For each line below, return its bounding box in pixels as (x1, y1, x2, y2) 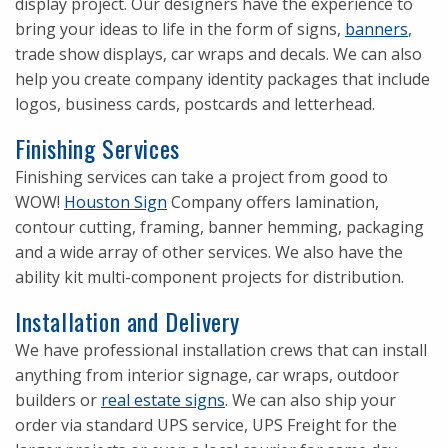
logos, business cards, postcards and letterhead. (15, 93, 375, 115)
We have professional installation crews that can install (15, 339, 427, 361)
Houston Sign (64, 191, 167, 213)
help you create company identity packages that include (15, 68, 430, 90)
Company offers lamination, (167, 191, 379, 213)
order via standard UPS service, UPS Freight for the (15, 414, 397, 436)
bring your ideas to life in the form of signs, (15, 18, 345, 40)
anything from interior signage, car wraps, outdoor (15, 364, 399, 386)
